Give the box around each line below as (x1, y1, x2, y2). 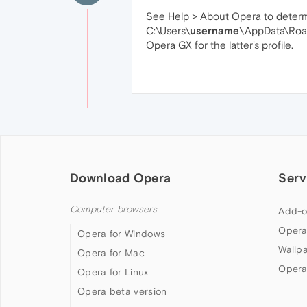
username (190, 25, 239, 37)
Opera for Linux (77, 267, 149, 278)
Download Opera (70, 171, 171, 186)
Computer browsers (70, 204, 158, 216)
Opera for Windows (77, 228, 166, 240)
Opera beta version (77, 286, 167, 297)
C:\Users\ (146, 25, 190, 37)
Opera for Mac (77, 247, 145, 259)
